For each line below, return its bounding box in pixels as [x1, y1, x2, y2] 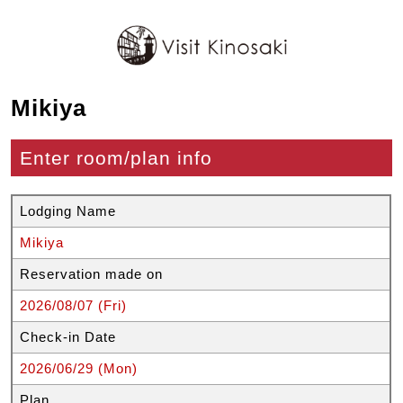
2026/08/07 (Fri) [20, 298, 128, 314]
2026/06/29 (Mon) [20, 361, 139, 377]
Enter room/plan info [20, 148, 213, 169]
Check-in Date [20, 329, 117, 345]
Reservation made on [20, 266, 164, 282]
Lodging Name [20, 203, 117, 219]
